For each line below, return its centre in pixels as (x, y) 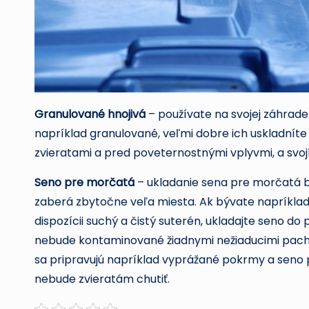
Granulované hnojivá (90, 114)
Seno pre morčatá (84, 182)
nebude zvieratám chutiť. (102, 279)
